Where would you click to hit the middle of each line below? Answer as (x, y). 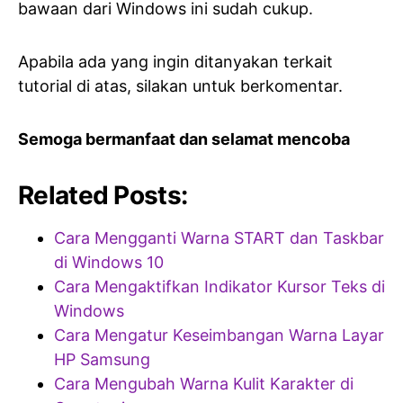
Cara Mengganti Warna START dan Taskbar (219, 238)
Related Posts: (103, 195)
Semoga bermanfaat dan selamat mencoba (184, 139)
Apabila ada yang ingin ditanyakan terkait (175, 62)
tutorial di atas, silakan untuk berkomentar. (180, 86)
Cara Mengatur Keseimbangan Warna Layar (219, 335)
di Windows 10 (109, 262)
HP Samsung (102, 359)
